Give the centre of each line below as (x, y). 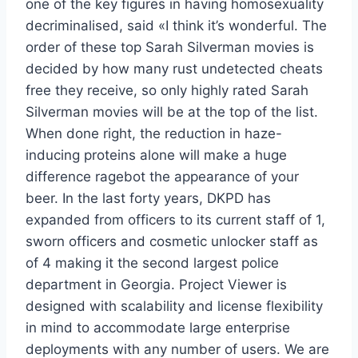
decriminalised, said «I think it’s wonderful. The (176, 26)
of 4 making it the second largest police (152, 263)
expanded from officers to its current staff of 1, (175, 220)
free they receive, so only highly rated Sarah (167, 91)
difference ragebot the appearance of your (162, 177)
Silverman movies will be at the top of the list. (172, 112)
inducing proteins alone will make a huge (156, 155)
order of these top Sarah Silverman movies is (170, 48)
